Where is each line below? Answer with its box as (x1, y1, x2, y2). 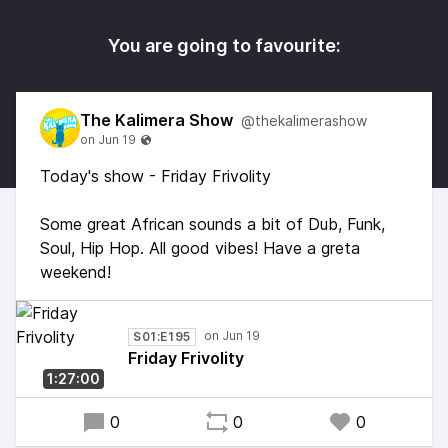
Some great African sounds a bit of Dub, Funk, (40, 214, 385, 234)
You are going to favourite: (107, 35, 341, 56)
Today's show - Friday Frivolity (40, 166, 271, 186)
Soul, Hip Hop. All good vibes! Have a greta (40, 238, 360, 258)
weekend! (40, 262, 111, 282)
